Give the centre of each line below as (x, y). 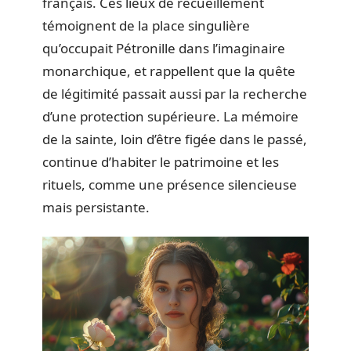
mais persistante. (96, 207)
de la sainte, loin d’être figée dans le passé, (175, 139)
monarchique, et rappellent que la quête (169, 71)
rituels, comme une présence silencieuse (170, 185)
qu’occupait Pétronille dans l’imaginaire (164, 48)
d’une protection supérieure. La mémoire (170, 116)
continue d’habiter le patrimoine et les (161, 162)
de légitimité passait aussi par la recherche (175, 94)
